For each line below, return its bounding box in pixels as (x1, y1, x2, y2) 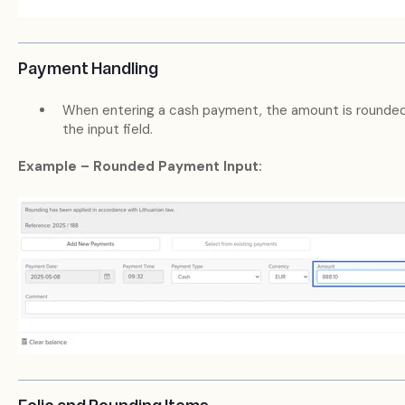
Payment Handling (17, 57, 158, 80)
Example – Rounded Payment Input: (17, 157, 262, 176)
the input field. (61, 120, 153, 139)
